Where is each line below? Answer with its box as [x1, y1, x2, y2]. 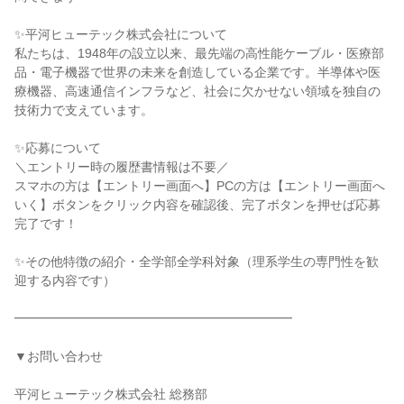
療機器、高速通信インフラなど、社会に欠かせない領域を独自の [14, 84, 381, 98]
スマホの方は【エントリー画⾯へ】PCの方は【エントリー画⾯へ [14, 179, 385, 193]
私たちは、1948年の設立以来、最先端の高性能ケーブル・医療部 [14, 46, 384, 60]
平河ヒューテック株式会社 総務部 [14, 387, 207, 401]
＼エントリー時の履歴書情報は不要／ [14, 160, 229, 174]
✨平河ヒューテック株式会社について [14, 27, 227, 41]
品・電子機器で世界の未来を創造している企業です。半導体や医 [14, 65, 381, 79]
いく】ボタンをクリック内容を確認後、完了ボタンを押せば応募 [14, 197, 381, 212]
